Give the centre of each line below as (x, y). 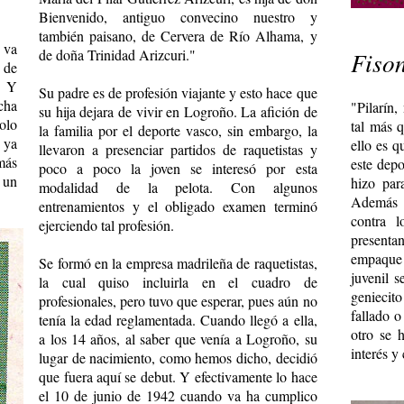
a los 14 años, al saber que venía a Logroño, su (178, 338)
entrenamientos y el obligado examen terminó (178, 206)
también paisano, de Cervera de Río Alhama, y (178, 35)
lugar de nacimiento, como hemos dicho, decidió (178, 357)
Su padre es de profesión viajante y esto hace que (178, 92)
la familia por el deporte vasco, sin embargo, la (178, 130)
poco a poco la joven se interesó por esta (178, 168)
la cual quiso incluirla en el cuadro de (178, 281)
